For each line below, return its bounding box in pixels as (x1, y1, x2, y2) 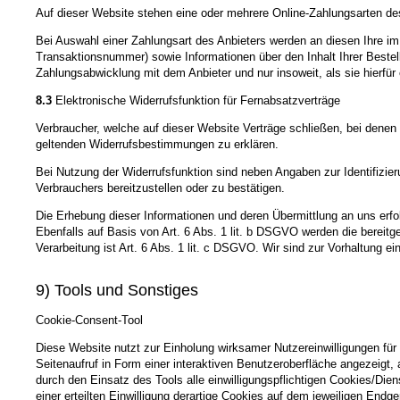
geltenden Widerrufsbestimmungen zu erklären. (36, 137, 279, 151)
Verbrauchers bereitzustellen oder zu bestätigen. (36, 180, 285, 195)
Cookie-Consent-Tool (36, 312, 143, 327)
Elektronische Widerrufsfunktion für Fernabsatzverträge (52, 93, 340, 107)
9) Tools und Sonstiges (36, 280, 198, 299)
